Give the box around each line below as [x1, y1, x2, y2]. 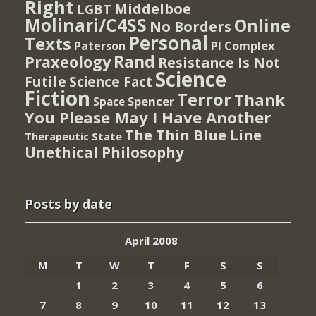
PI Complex [211, 37, 274, 54]
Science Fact [69, 73, 152, 92]
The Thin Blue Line [125, 125, 262, 145]
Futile [25, 72, 66, 92]
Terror [177, 87, 231, 111]
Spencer [128, 93, 174, 110]
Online [234, 13, 291, 37]
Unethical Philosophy [25, 142, 184, 163]
